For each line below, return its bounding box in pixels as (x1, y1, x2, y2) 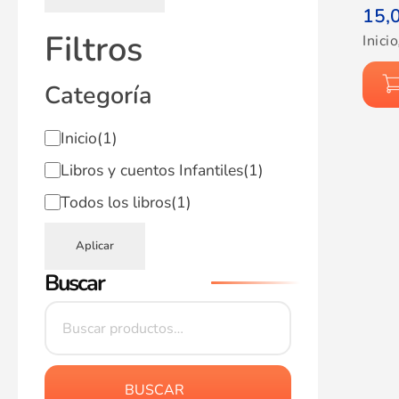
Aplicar (76, 238, 114, 254)
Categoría (45, 79, 152, 112)
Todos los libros (60, 191, 171, 213)
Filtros (45, 27, 142, 72)
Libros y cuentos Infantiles (60, 159, 243, 181)
